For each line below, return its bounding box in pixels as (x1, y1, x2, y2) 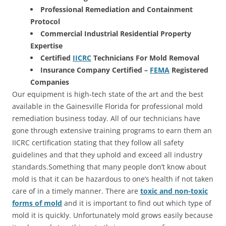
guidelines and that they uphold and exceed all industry (12, 149, 202, 159)
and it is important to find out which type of (62, 198, 211, 208)
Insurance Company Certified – (40, 65, 150, 75)
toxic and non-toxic (140, 186, 208, 196)
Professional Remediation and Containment (40, 4, 193, 14)
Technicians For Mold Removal (91, 52, 199, 63)
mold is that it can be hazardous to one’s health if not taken (12, 174, 213, 184)
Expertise (30, 40, 63, 50)
